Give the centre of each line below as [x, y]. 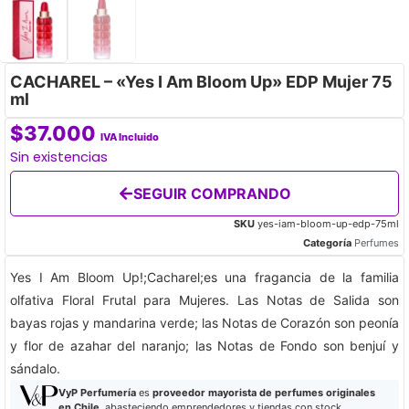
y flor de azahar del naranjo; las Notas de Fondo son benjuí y [204, 346]
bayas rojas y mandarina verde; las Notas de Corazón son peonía [204, 323]
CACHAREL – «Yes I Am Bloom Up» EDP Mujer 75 [201, 82]
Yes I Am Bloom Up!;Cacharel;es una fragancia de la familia [204, 278]
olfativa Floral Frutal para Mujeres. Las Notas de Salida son [204, 300]
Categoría [327, 243]
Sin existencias [59, 157]
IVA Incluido [130, 137]
